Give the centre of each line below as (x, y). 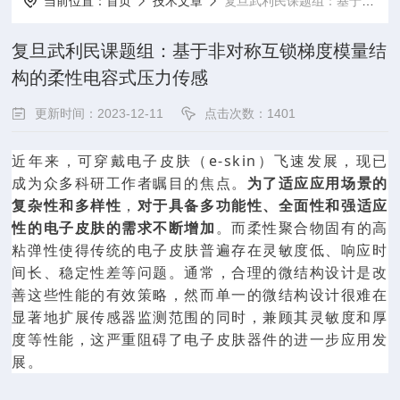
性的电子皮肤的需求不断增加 (114, 228)
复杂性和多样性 (67, 205)
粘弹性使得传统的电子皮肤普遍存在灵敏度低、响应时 (200, 250)
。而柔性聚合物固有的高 (302, 228)
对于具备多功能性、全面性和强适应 (262, 205)
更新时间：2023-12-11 (100, 113)
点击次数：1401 (250, 113)
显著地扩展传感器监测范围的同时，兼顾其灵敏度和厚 (200, 317)
